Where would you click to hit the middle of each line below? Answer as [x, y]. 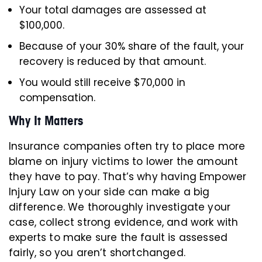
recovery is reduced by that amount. [113, 61]
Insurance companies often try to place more [127, 146]
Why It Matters [46, 121]
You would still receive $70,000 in [102, 82]
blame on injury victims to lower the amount [124, 161]
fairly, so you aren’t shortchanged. [97, 253]
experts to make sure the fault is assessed [118, 237]
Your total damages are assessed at [113, 10]
